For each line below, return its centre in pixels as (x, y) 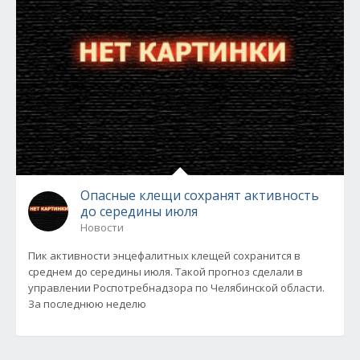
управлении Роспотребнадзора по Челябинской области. (176, 288)
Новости (102, 227)
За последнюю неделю (87, 304)
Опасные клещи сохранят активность (200, 195)
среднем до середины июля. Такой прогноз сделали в (166, 272)
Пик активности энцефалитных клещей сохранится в (164, 256)
